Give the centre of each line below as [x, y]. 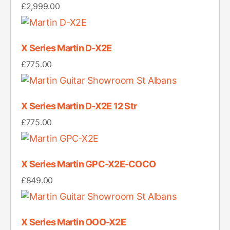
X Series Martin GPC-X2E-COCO [89, 164]
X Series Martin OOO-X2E [73, 222]
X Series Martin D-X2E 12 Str [79, 106]
